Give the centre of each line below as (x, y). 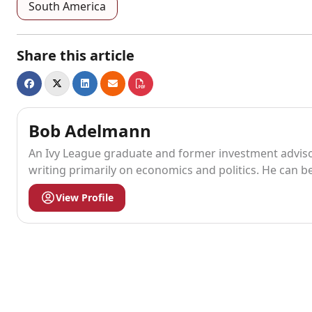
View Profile (85, 198)
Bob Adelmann (90, 130)
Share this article (76, 55)
